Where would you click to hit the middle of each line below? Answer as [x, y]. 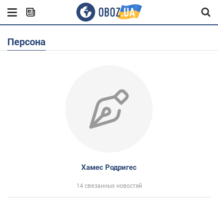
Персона [30, 42]
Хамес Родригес [109, 167]
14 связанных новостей [109, 186]
